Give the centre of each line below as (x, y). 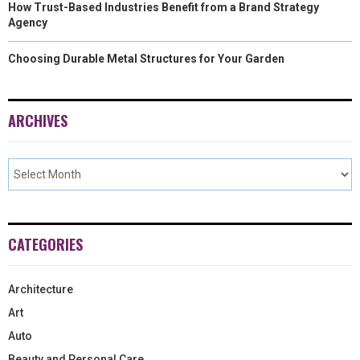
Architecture (41, 289)
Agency (28, 22)
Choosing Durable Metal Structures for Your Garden (146, 59)
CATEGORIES (45, 244)
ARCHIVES (38, 121)
